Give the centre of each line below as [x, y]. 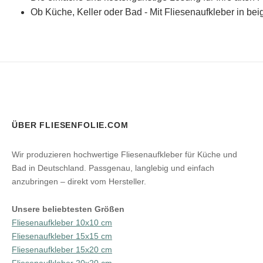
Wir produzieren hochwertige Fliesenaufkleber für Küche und [124, 154]
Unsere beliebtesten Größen [68, 209]
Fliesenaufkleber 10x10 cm [62, 222]
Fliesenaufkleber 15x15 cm [62, 236]
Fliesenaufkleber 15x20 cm [62, 249]
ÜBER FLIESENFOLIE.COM [70, 125]
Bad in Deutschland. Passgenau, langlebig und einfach [113, 168]
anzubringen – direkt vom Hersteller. [79, 181]
